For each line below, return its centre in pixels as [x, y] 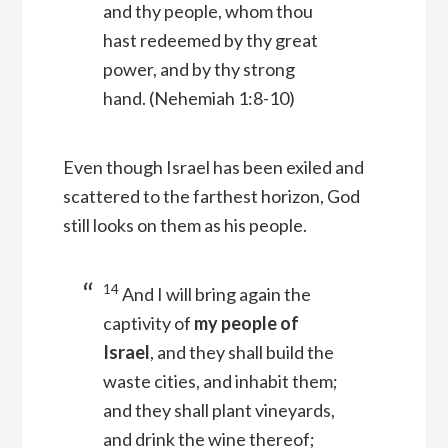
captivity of [148, 323]
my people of [246, 323]
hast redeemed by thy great [210, 40]
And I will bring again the [216, 294]
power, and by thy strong [198, 69]
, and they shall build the [241, 352]
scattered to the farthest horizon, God [211, 196]
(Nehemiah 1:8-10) [220, 98]
